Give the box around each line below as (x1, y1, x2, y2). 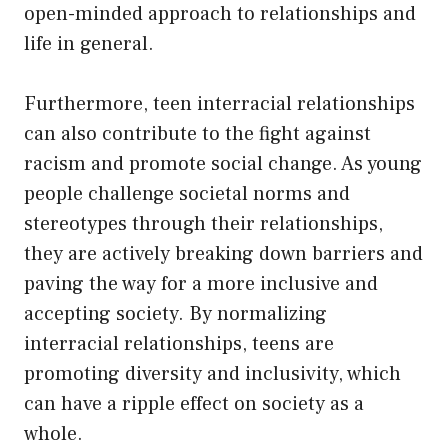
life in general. (24, 30, 154, 57)
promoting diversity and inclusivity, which (24, 360, 401, 387)
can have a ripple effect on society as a (24, 390, 364, 417)
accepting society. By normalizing (24, 300, 327, 327)
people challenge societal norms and (24, 180, 350, 207)
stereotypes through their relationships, (24, 210, 383, 237)
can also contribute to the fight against (24, 120, 371, 147)
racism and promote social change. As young (24, 150, 422, 177)
